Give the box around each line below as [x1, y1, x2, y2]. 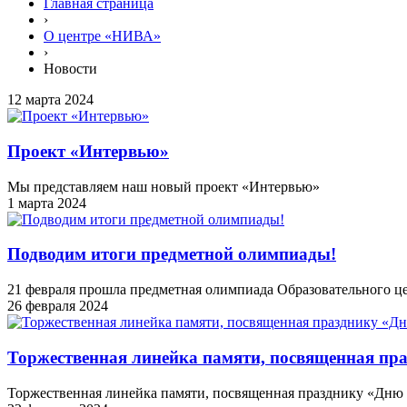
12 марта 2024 [7, 92, 94, 108]
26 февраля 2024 [7, 298, 108, 314]
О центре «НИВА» [44, 28, 161, 45]
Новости [44, 61, 97, 77]
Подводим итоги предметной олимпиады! [7, 244, 336, 264]
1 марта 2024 [7, 194, 86, 211]
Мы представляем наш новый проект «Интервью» [7, 178, 320, 194]
